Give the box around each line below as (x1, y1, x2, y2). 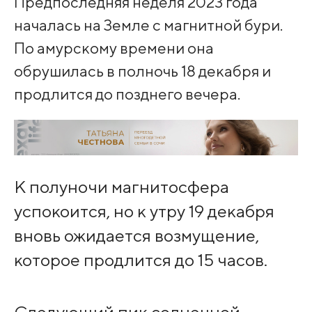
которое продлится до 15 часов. (13, 249, 267, 271)
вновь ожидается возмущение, (13, 225, 259, 247)
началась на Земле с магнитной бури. (13, 15, 283, 34)
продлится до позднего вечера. (13, 84, 240, 103)
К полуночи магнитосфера (13, 176, 229, 198)
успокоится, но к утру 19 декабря (13, 201, 274, 222)
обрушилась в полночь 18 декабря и (13, 61, 271, 80)
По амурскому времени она (13, 38, 214, 57)
